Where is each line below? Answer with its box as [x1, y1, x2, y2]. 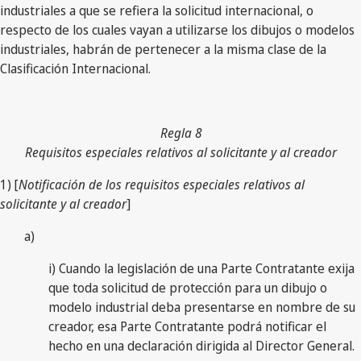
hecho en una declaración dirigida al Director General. [48, 336, 355, 355]
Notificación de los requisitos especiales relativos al [19, 175, 305, 193]
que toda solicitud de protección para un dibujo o [48, 278, 327, 297]
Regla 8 [160, 123, 201, 142]
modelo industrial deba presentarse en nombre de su [48, 297, 355, 316]
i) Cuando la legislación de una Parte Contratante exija [48, 259, 355, 277]
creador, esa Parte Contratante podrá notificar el [48, 317, 326, 335]
